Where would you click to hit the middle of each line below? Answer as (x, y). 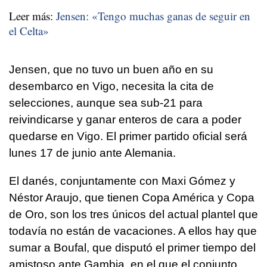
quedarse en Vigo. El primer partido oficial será (128, 136)
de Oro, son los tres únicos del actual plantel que (133, 214)
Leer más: (32, 15)
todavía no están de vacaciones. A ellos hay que (133, 231)
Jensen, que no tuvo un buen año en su (111, 69)
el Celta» (29, 30)
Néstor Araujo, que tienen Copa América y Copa (132, 197)
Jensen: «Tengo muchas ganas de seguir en (153, 15)
